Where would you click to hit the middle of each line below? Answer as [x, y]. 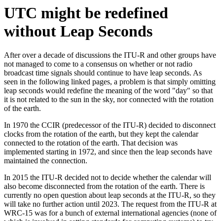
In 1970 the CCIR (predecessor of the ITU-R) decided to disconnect [110, 125]
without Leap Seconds [78, 31]
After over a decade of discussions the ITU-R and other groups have [110, 55]
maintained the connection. [46, 161]
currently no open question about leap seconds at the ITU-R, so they [110, 195]
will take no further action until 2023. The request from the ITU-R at [110, 204]
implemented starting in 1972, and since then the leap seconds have [108, 152]
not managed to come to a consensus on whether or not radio [98, 64]
